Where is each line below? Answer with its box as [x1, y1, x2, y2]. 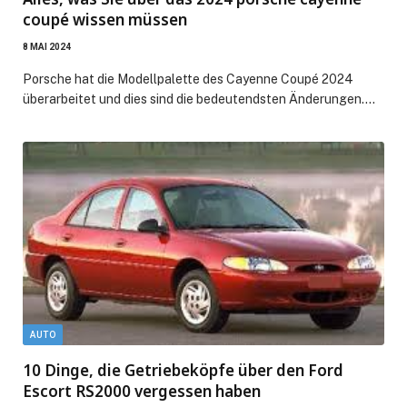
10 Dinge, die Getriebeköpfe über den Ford [23, 359, 343, 381]
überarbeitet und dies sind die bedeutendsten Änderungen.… [23, 91, 375, 106]
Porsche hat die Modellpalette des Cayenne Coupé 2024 [23, 71, 353, 86]
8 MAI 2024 [23, 41, 71, 52]
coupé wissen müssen [23, 8, 187, 30]
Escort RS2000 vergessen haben [23, 380, 261, 402]
